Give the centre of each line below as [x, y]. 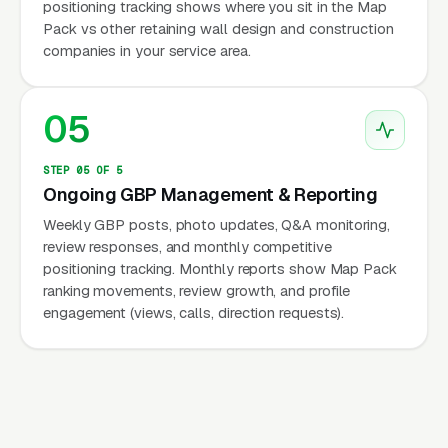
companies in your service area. [147, 50]
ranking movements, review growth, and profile [197, 290]
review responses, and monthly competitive [187, 246]
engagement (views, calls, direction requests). [194, 312]
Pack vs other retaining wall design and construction [218, 28]
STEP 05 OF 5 [83, 169]
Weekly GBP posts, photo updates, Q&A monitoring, [217, 224]
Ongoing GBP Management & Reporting [210, 194]
